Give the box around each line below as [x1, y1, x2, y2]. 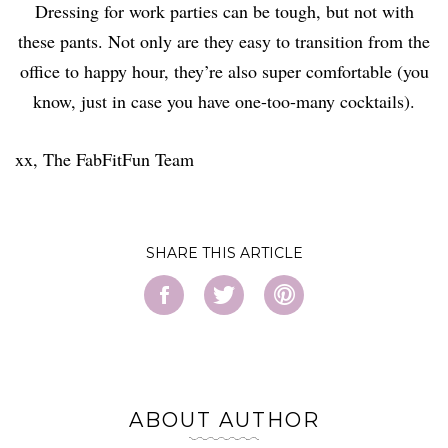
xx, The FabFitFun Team [15, 146, 194, 171]
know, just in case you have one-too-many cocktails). [33, 88, 415, 113]
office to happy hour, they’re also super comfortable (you [19, 58, 429, 83]
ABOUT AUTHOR [128, 407, 320, 432]
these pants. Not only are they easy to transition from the [18, 28, 430, 53]
